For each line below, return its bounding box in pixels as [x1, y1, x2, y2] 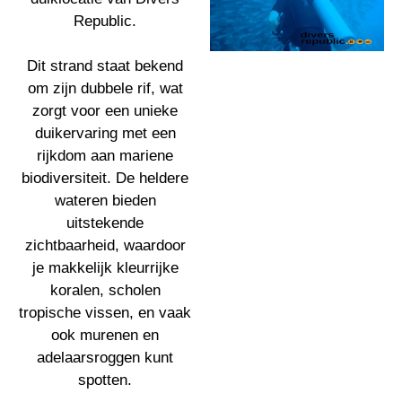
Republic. [74, 13, 136, 31]
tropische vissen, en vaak [19, 304, 191, 322]
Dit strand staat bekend [27, 57, 183, 75]
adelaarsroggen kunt [37, 349, 173, 367]
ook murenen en [51, 327, 159, 345]
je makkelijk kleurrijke [31, 259, 179, 277]
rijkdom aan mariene [37, 147, 173, 165]
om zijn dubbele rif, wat [27, 80, 183, 98]
